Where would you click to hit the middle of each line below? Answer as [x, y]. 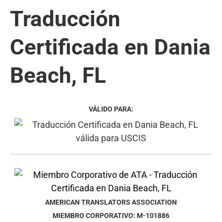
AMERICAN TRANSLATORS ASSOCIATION [111, 202]
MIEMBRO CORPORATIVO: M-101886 [111, 216]
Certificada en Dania [110, 47]
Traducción [65, 19]
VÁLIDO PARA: [111, 109]
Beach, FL [58, 75]
